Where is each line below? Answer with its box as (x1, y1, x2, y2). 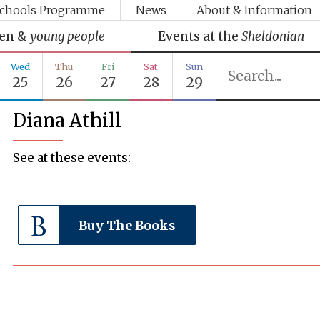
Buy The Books (79, 217, 176, 234)
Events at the (157, 28, 239, 44)
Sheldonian (241, 28, 304, 44)
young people (29, 28, 105, 44)
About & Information (196, 3, 313, 18)
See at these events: (13, 149, 131, 166)
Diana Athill (13, 109, 122, 132)
